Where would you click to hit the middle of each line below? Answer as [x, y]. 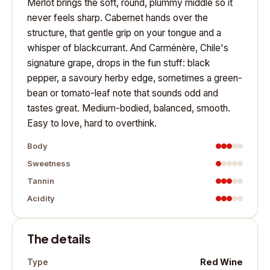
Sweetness [49, 164]
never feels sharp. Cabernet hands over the [118, 18]
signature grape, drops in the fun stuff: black [118, 63]
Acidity [41, 199]
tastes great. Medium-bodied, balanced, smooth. [129, 108]
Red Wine [221, 262]
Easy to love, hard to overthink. [92, 124]
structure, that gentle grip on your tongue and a [124, 33]
